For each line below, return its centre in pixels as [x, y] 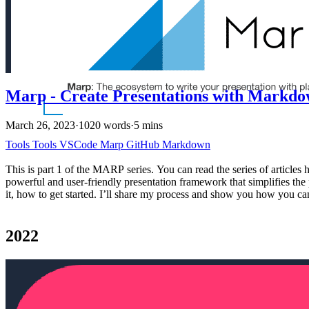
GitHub [144, 145]
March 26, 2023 [40, 126]
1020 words [104, 126]
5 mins [148, 126]
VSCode [80, 145]
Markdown [186, 145]
